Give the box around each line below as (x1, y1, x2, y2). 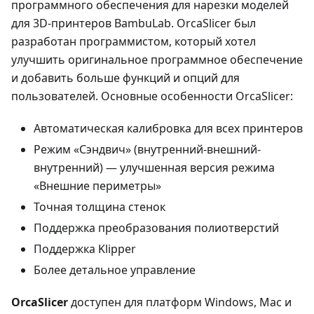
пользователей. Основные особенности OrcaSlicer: (11, 88, 293, 104)
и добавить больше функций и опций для (11, 69, 240, 86)
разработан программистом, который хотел (11, 33, 256, 49)
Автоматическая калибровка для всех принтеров (34, 120, 303, 136)
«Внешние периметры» (34, 177, 161, 193)
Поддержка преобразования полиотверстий (34, 219, 279, 235)
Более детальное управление (34, 261, 196, 278)
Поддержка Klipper (34, 240, 136, 257)
